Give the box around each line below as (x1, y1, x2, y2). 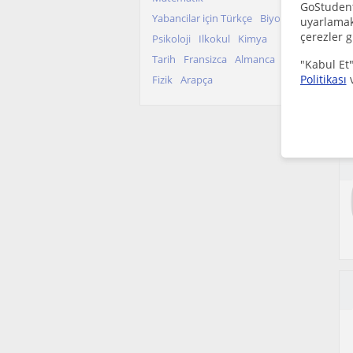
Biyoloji (260, 11, 294, 25)
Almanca (235, 52, 275, 66)
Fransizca (184, 52, 227, 66)
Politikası (299, 71, 347, 87)
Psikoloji (152, 32, 191, 46)
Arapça (180, 72, 213, 87)
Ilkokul (199, 32, 230, 46)
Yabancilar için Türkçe (152, 11, 252, 25)
